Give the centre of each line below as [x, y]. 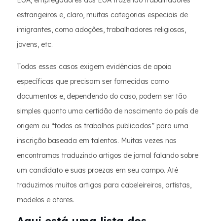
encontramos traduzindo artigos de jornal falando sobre [108, 156]
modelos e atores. [46, 200]
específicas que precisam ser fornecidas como [93, 82]
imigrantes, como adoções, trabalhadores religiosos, [101, 30]
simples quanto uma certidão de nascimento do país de [108, 111]
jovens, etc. [35, 45]
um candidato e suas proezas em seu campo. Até [97, 170]
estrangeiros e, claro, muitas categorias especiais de [102, 15]
